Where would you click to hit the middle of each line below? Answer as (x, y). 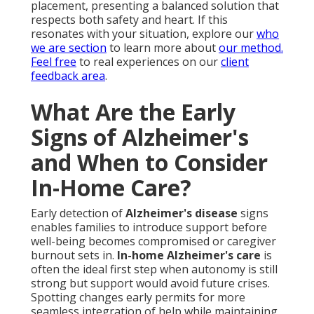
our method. (251, 48)
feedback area (68, 76)
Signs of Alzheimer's (140, 137)
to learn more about (163, 48)
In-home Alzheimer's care (189, 255)
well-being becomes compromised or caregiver (153, 241)
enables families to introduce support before (149, 227)
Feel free (54, 62)
